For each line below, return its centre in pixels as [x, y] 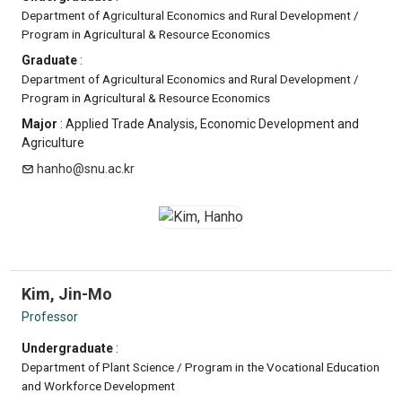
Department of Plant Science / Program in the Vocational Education [201, 367]
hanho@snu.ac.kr [86, 169]
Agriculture [53, 143]
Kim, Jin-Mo [67, 294]
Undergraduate [67, 348]
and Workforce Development [98, 386]
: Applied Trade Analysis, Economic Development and [208, 124]
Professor [50, 317]
